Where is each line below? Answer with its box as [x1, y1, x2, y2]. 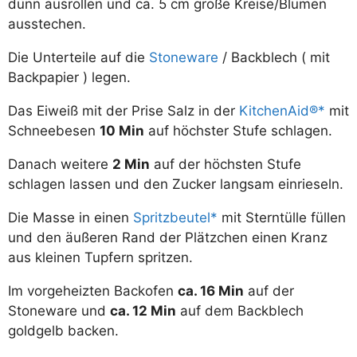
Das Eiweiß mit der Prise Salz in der [8, 103, 239, 120]
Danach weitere [8, 156, 112, 173]
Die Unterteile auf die [8, 49, 149, 66]
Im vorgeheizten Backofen [8, 283, 178, 300]
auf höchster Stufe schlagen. [144, 123, 332, 139]
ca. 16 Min [178, 283, 244, 300]
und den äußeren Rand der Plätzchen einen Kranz [8, 229, 328, 246]
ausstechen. [8, 16, 86, 33]
